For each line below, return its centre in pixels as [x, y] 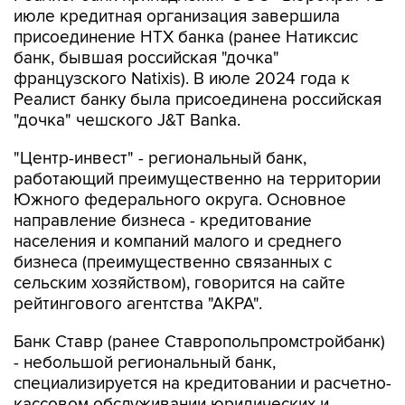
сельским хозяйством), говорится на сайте [179, 245]
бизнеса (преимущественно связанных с [173, 225]
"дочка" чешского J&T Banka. [127, 83]
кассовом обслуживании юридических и [171, 367]
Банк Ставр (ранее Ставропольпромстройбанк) [199, 304]
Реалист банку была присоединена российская [198, 62]
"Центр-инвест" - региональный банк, [160, 121]
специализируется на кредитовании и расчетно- [202, 346]
